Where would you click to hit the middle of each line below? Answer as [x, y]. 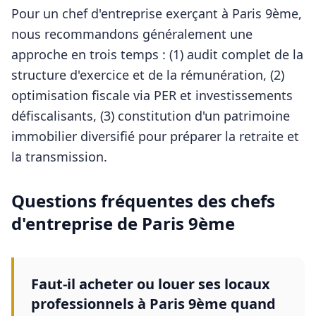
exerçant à [197, 13]
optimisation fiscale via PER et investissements [152, 95]
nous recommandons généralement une [132, 34]
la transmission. [59, 157]
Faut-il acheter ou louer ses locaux [151, 284]
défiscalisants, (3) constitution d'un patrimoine [151, 116]
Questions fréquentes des [121, 201]
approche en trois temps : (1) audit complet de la [157, 54]
